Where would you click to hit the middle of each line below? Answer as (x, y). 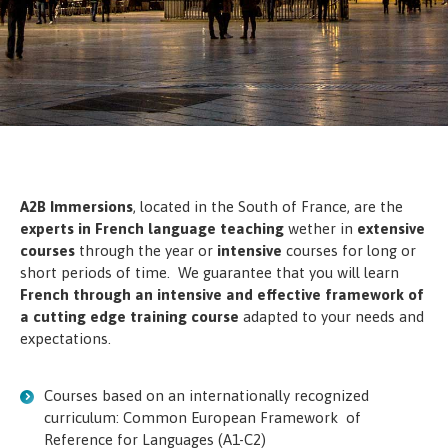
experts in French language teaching (152, 228)
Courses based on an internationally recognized (206, 395)
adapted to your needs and (331, 316)
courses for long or (349, 250)
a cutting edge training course (129, 316)
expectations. (65, 338)
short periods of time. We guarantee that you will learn (209, 272)
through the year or (144, 250)
